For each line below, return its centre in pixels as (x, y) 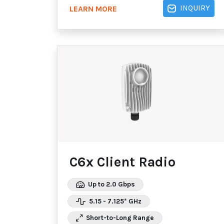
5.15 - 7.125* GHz (114, 201)
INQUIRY (195, 8)
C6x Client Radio (122, 162)
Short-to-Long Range (119, 218)
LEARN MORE (93, 9)
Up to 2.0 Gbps (111, 184)
